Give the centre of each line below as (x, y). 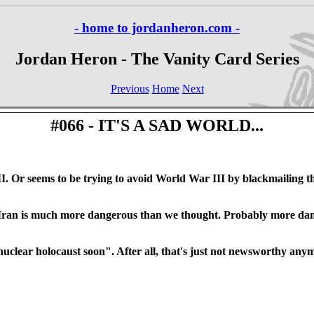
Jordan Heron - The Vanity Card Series (157, 59)
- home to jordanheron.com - (157, 27)
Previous (130, 88)
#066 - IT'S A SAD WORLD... (157, 125)
